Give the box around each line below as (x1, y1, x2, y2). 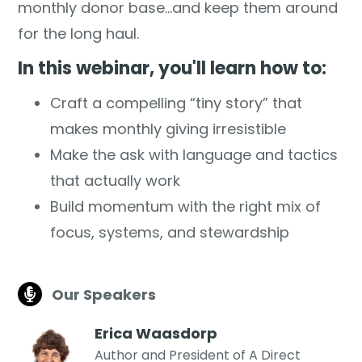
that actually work (50, 170, 181, 191)
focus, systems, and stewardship (50, 222, 290, 242)
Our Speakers (52, 284, 157, 305)
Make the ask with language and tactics (50, 145, 339, 165)
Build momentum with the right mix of (50, 196, 322, 217)
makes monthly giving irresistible (50, 119, 287, 139)
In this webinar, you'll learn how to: (18, 56, 327, 81)
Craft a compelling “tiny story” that (50, 93, 303, 113)
